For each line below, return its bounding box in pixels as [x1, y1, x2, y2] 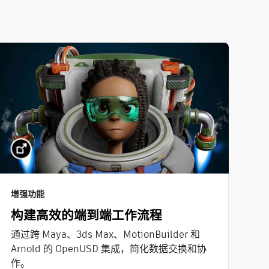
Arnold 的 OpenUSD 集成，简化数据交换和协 [10, 242, 207, 256]
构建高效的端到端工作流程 [10, 207, 162, 225]
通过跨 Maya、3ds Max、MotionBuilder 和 [10, 228, 200, 242]
